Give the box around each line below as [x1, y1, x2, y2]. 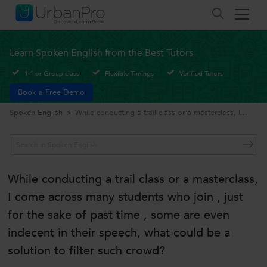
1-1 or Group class [24, 69, 79, 78]
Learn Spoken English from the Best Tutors [10, 46, 193, 60]
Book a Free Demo [18, 87, 85, 98]
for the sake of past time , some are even [8, 207, 229, 223]
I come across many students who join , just [8, 189, 243, 206]
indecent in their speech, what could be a [8, 225, 230, 241]
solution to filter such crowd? [8, 243, 165, 259]
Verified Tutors [179, 69, 223, 78]
